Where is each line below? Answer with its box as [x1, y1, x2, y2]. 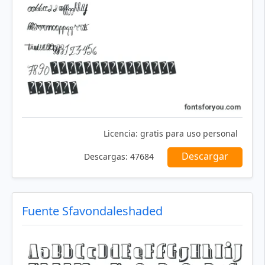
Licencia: [104, 127, 138, 139]
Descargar [182, 149, 228, 163]
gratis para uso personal [138, 127, 238, 139]
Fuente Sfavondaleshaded [22, 202, 163, 219]
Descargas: [84, 150, 128, 162]
